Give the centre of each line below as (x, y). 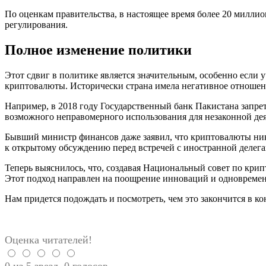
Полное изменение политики (98, 50)
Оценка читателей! (48, 240)
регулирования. (36, 25)
